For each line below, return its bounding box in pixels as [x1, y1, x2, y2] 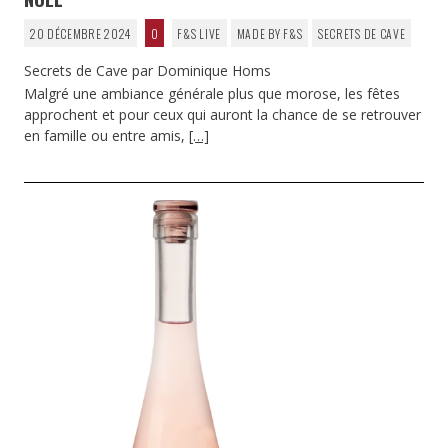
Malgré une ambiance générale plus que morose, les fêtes [24, 83, 400, 103]
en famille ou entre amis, [24, 125, 189, 145]
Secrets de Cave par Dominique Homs [24, 61, 271, 81]
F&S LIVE [177, 24, 221, 42]
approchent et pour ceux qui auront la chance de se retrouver [24, 104, 421, 124]
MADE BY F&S [236, 24, 303, 42]
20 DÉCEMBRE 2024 [29, 24, 132, 42]
